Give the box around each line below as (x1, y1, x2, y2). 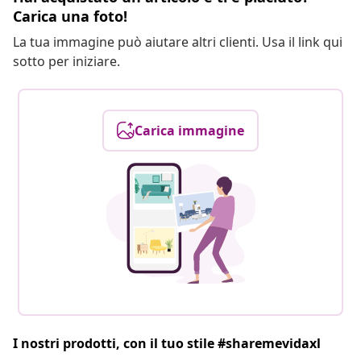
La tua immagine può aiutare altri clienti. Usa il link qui (13, 33, 342, 52)
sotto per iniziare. (13, 52, 120, 71)
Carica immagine (135, 122, 244, 140)
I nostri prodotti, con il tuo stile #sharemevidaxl (13, 334, 321, 353)
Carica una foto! (13, 6, 127, 27)
